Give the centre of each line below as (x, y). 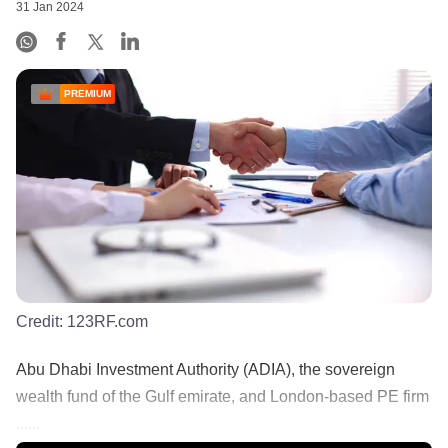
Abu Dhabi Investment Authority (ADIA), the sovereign (205, 369)
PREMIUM (87, 94)
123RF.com (107, 321)
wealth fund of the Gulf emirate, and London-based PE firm (222, 396)
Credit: (41, 321)
